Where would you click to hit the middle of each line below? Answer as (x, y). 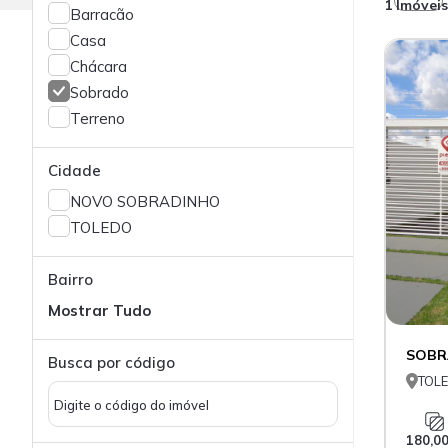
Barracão (102, 14)
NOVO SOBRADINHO (145, 201)
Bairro (70, 279)
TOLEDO (101, 227)
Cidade (74, 170)
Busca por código (111, 362)
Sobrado (99, 92)
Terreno (97, 118)
